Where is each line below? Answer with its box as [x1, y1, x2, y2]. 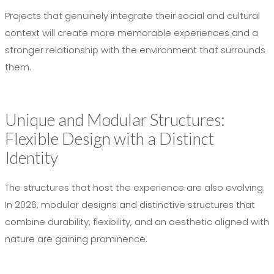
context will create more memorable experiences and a [5, 26, 258, 39]
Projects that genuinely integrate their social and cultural [5, 9, 260, 22]
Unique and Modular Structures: [5, 109, 225, 130]
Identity [5, 147, 58, 168]
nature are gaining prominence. [5, 232, 147, 245]
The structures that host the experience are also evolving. [5, 181, 265, 194]
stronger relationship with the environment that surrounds [5, 43, 265, 56]
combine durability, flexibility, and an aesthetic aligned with [5, 215, 269, 228]
